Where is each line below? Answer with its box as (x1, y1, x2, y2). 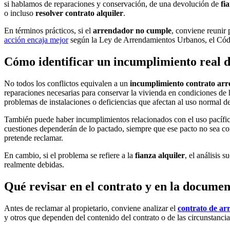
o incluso (4, 9, 35, 18)
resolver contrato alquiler (35, 9, 123, 18)
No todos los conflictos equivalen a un (4, 79, 130, 88)
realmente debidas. (4, 160, 64, 169)
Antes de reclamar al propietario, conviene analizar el (4, 203, 178, 213)
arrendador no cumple (93, 26, 171, 35)
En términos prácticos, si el (4, 26, 93, 35)
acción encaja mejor (4, 35, 68, 45)
